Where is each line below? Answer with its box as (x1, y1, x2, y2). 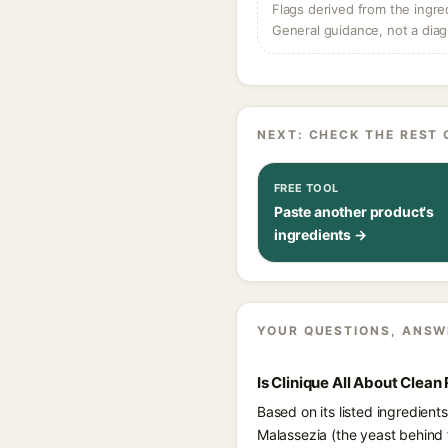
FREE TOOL (274, 181, 339, 195)
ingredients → (274, 226, 367, 243)
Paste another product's (274, 203, 435, 220)
